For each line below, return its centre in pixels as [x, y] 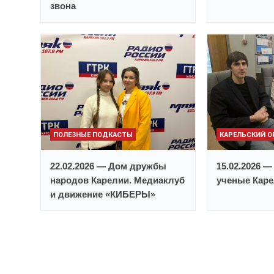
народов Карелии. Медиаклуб [117, 180]
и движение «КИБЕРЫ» [103, 194]
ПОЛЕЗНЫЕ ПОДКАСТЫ [93, 135]
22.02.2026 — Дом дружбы [108, 166]
